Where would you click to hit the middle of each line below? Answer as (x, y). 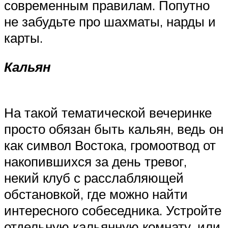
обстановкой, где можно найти (96, 194)
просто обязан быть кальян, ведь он (114, 129)
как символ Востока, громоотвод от (110, 145)
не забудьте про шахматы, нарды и (110, 21)
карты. (23, 37)
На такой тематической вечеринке (108, 112)
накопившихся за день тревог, (95, 161)
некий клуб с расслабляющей (94, 177)
